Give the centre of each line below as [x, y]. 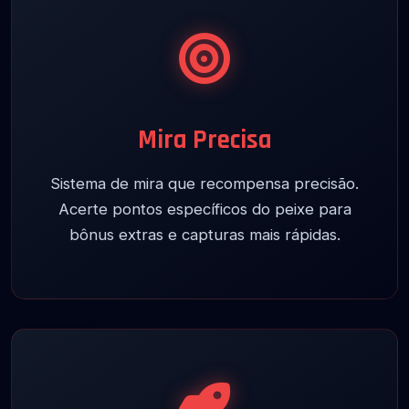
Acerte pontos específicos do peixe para [204, 210]
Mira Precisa [204, 141]
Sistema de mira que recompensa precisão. [204, 184]
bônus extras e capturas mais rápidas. [204, 235]
